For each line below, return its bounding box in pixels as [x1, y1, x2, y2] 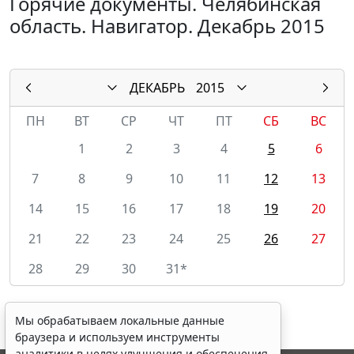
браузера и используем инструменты [15, 330, 220, 345]
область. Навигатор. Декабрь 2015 [9, 12, 325, 39]
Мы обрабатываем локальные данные [15, 313, 224, 328]
